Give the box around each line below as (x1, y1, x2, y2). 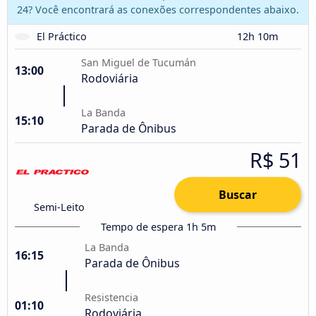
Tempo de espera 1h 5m (100, 219, 216, 233)
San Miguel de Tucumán (81, 55, 196, 69)
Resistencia (85, 290, 139, 304)
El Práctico (36, 29, 87, 43)
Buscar (219, 186, 257, 202)
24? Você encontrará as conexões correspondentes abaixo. (17, 2, 299, 16)
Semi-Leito (34, 200, 85, 214)
